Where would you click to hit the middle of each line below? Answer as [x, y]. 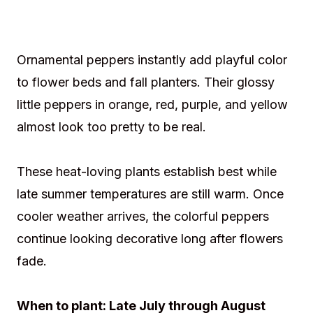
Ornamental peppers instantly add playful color [152, 59]
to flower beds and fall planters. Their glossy [146, 82]
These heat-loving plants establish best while [147, 171]
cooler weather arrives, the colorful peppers [143, 216]
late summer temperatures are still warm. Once [150, 194]
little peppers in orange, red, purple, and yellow [152, 104]
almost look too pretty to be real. [111, 126]
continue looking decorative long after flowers [150, 238]
